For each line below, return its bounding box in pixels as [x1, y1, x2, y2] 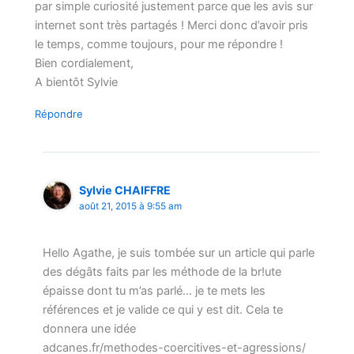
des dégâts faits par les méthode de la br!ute [43, 264, 282, 279]
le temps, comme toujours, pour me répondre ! [35, 36, 284, 51]
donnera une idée [43, 321, 137, 336]
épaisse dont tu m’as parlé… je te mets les [43, 283, 266, 298]
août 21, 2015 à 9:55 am [79, 201, 183, 213]
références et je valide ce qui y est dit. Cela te [43, 302, 284, 317]
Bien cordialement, [35, 55, 134, 70]
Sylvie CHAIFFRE [79, 183, 171, 198]
